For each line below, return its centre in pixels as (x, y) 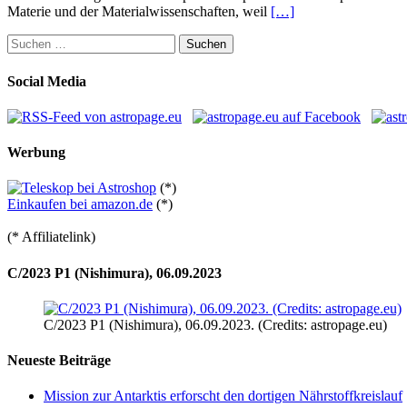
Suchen (28, 42)
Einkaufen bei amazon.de (80, 204)
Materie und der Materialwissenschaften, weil (139, 12)
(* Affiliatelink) (51, 237)
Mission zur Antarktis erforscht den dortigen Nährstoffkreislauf (223, 396)
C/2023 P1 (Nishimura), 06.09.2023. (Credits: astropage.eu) (215, 324)
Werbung (36, 153)
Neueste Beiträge (59, 361)
